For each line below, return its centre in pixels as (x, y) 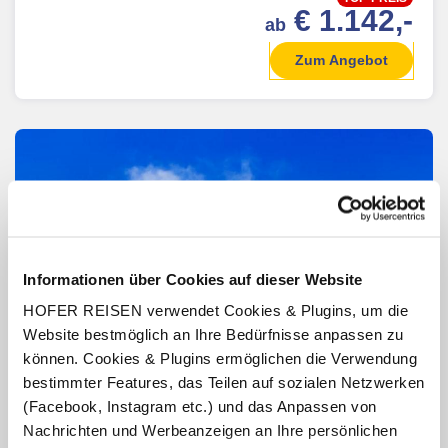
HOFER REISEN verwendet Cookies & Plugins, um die (215, 310)
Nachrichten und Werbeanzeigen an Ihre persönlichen (210, 430)
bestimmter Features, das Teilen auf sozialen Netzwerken (224, 382)
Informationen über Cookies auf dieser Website (193, 278)
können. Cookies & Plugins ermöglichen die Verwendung (220, 358)
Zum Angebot (341, 59)
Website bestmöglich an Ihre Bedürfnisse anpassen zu (213, 334)
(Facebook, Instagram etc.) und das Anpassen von (200, 406)
